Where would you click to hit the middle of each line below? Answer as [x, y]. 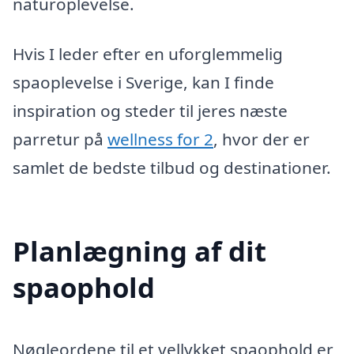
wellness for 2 [160, 139]
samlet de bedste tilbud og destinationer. [172, 168]
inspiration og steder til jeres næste [150, 111]
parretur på [60, 139]
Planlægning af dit [139, 251]
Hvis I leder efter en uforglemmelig [148, 54]
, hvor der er [262, 139]
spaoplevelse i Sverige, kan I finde [143, 83]
